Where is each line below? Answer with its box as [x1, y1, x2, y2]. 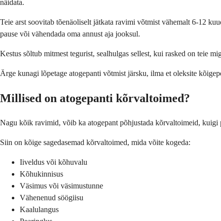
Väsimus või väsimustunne [20, 182, 103, 190]
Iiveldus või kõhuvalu [20, 158, 87, 167]
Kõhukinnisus [20, 170, 63, 179]
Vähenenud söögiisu [20, 193, 83, 202]
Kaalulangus [20, 205, 59, 214]
